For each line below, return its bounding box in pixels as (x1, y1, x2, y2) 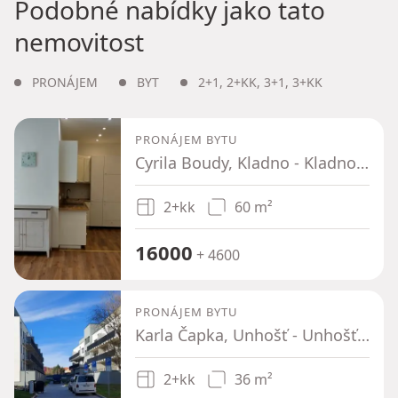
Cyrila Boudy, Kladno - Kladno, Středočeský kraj (356, 152, 369, 173)
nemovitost (14, 25, 144, 59)
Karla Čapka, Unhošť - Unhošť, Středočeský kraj (357, 324, 370, 346)
